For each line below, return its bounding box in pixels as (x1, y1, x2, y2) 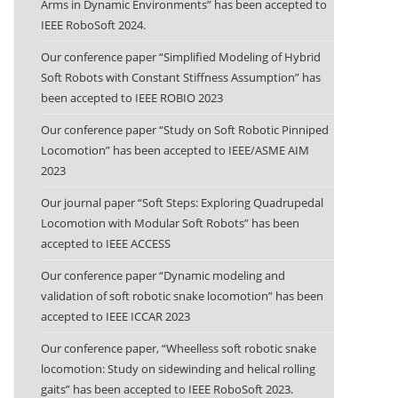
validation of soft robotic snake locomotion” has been (41, 287, 323, 304)
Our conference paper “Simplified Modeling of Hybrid (41, 48, 321, 65)
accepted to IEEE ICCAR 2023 (41, 307, 190, 324)
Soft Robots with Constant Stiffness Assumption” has (41, 68, 321, 85)
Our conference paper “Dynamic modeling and (41, 267, 285, 283)
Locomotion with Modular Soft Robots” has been (41, 214, 299, 231)
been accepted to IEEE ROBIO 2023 (41, 89, 223, 106)
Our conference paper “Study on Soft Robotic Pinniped (41, 121, 329, 138)
